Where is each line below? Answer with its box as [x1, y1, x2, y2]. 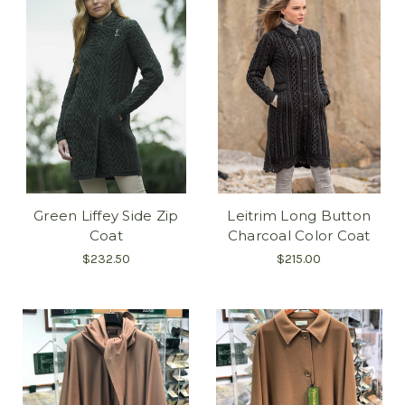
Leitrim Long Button [227, 206, 372, 224]
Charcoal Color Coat [227, 226, 371, 244]
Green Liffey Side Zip [33, 206, 179, 224]
